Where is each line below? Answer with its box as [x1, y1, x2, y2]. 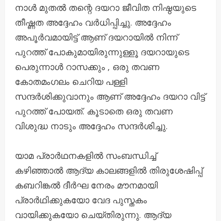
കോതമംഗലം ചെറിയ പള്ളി [15, 75, 127, 87]
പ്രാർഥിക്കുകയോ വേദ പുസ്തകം [15, 193, 147, 206]
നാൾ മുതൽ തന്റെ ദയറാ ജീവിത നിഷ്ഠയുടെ [15, 1, 196, 13]
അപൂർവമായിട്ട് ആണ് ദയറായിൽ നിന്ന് [15, 31, 178, 43]
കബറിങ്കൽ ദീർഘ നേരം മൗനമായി [15, 179, 158, 191]
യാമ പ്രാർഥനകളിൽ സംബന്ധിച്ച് [15, 149, 156, 161]
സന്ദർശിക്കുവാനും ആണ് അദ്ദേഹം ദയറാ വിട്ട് [15, 90, 205, 102]
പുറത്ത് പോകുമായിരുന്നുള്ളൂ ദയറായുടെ [15, 45, 189, 58]
